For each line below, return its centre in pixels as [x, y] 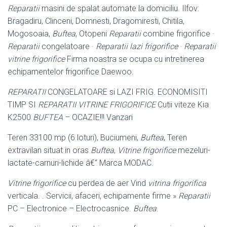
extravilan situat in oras [49, 150]
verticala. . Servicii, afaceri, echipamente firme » [93, 196]
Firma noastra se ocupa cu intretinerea [135, 59]
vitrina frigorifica [177, 183]
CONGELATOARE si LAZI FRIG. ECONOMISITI [127, 92]
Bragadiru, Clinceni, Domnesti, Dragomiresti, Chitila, [96, 21]
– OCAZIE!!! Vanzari [98, 117]
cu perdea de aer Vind [107, 183]
